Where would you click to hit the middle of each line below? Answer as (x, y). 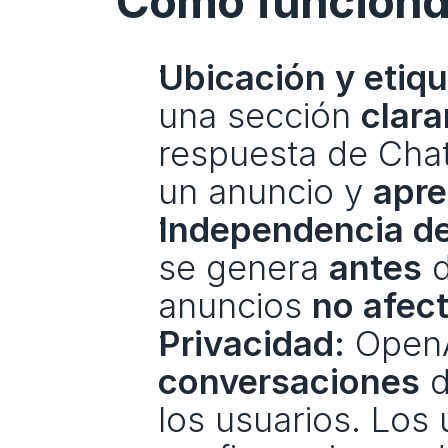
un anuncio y (265, 191)
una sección (259, 115)
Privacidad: (251, 343)
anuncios (234, 305)
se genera (243, 267)
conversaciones (288, 381)
